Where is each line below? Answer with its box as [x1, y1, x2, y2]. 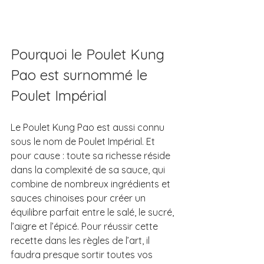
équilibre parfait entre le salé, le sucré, [11, 206, 176, 218]
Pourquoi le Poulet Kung [11, 45, 169, 63]
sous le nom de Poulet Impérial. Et [11, 135, 157, 147]
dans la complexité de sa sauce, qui [11, 163, 167, 176]
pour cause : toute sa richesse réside [11, 149, 173, 161]
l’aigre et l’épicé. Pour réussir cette [11, 220, 160, 232]
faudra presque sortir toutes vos [11, 248, 155, 260]
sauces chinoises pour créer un [11, 192, 148, 204]
